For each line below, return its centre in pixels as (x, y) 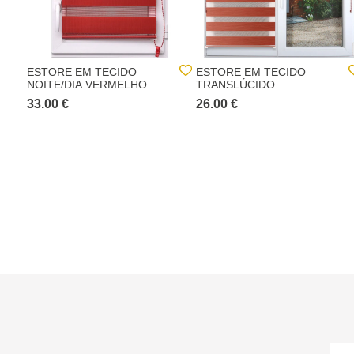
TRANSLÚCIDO (235, 85)
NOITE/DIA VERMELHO (87, 85)
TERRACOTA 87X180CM (259, 97)
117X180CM (58, 97)
